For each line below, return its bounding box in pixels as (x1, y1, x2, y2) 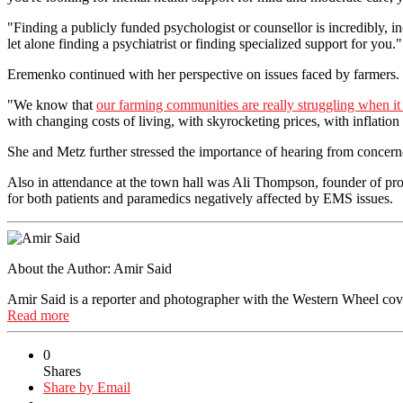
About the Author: (7, 261, 111, 277)
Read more (7, 308, 69, 324)
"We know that (7, 97, 96, 113)
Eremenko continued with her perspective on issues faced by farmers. (7, 67, 399, 83)
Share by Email (43, 380, 130, 396)
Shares (43, 363, 81, 380)
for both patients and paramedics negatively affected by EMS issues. (7, 191, 397, 207)
